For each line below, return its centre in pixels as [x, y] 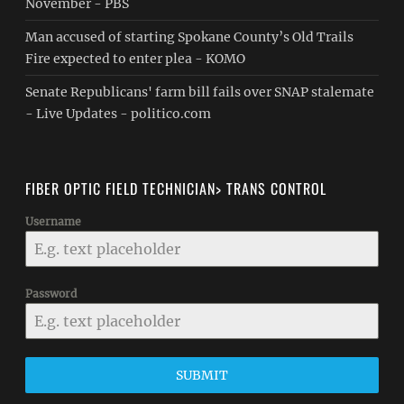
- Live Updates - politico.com [119, 114]
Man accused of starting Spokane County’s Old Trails [190, 37]
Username [54, 221]
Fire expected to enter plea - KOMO [136, 59]
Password [51, 294]
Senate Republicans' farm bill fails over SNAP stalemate [200, 92]
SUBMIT [202, 375]
